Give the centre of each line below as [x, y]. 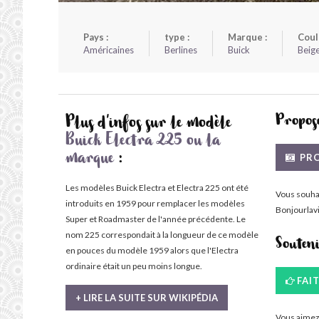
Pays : [96, 37]
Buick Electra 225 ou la [143, 142]
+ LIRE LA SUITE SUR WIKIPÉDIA [147, 298]
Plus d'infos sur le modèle [148, 125]
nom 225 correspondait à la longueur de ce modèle [162, 235]
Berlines [181, 50]
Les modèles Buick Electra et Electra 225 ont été [157, 188]
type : [177, 37]
